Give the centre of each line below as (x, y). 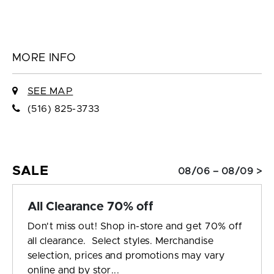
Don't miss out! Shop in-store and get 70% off (135, 227)
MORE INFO (44, 58)
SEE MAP (50, 91)
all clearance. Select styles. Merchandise (121, 241)
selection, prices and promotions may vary (126, 256)
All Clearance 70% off (91, 207)
